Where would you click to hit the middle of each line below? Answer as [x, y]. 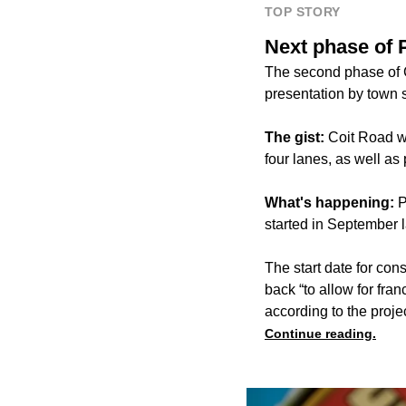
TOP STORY [303, 12]
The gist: [295, 138]
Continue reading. [320, 334]
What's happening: [329, 203]
